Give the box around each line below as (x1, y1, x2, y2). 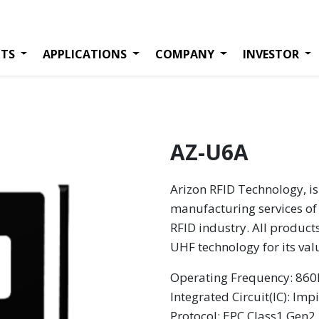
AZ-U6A (170, 137, 249, 167)
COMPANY (155, 46, 214, 62)
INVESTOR (242, 46, 299, 62)
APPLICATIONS (43, 46, 127, 62)
